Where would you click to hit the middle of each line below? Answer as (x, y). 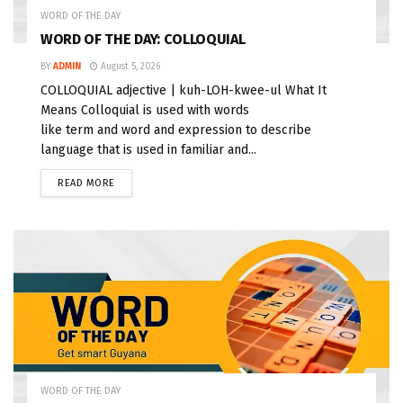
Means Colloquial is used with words (145, 110)
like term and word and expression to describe (176, 130)
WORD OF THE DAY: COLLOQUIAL (143, 39)
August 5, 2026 (129, 66)
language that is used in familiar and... (148, 149)
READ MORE (86, 183)
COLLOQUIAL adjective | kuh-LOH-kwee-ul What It (184, 90)
